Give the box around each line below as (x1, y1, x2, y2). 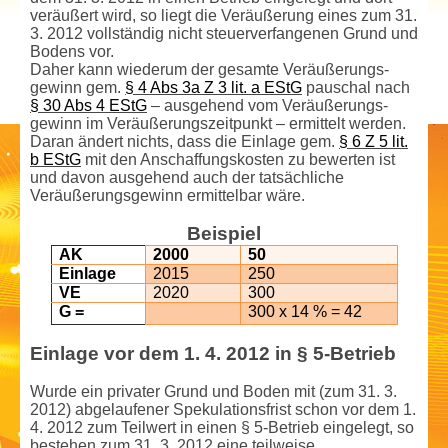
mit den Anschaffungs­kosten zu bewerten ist (81, 150, 395, 168)
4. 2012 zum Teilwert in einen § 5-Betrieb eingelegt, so (30, 418, 414, 436)
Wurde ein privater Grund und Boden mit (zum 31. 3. (30, 382, 397, 400)
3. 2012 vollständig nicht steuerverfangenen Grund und (30, 24, 418, 42)
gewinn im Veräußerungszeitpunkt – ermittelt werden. (30, 114, 406, 132)
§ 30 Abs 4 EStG (30, 96, 147, 114)
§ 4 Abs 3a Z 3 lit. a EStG (125, 78, 302, 96)
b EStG (30, 150, 81, 168)
